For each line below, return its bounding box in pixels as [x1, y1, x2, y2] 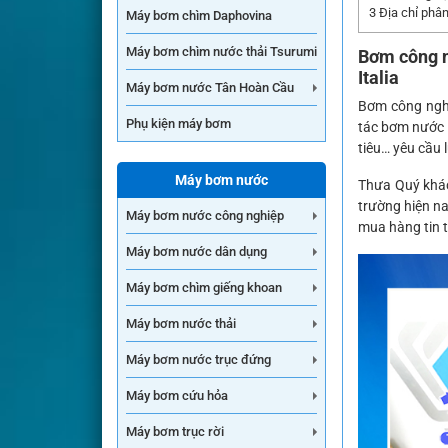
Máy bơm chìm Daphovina [126, 8, 272, 23]
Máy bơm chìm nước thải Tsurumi [126, 44, 317, 59]
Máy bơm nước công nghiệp [126, 208, 284, 223]
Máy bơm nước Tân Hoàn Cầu [126, 80, 294, 95]
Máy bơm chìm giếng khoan [126, 280, 282, 295]
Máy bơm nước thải [126, 316, 236, 331]
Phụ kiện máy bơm [126, 116, 231, 131]
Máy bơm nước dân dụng [126, 244, 267, 259]
